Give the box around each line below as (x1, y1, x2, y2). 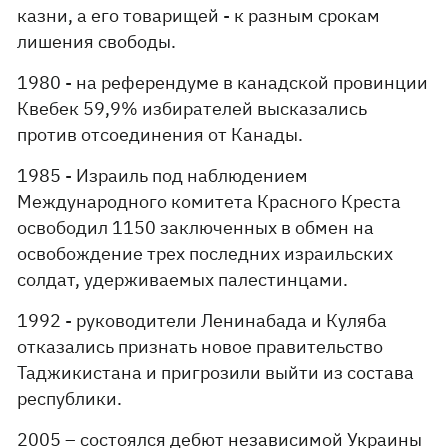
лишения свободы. (17, 30, 177, 53)
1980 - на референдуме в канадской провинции (17, 71, 429, 94)
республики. (17, 387, 123, 410)
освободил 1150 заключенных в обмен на (17, 216, 375, 239)
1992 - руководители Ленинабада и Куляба (17, 309, 388, 332)
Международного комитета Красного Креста (17, 190, 402, 213)
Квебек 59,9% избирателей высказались (17, 97, 368, 120)
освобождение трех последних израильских (17, 242, 394, 265)
